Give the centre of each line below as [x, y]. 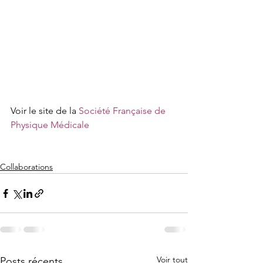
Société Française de [122, 111]
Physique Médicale [50, 125]
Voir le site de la [43, 111]
